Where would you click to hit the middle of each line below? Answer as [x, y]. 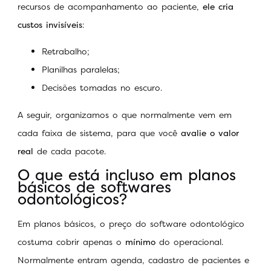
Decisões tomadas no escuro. [102, 88]
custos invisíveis [50, 25]
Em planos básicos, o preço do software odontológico [131, 224]
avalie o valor [210, 132]
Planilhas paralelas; [81, 70]
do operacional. [191, 242]
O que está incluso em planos [127, 175]
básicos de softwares [94, 187]
